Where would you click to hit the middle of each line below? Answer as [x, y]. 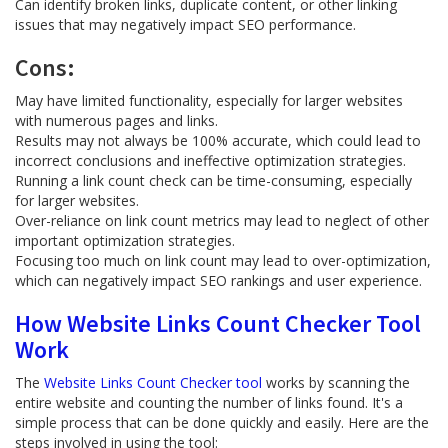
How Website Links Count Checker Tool [218, 323]
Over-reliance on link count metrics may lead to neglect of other [222, 220]
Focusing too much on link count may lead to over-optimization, [223, 260]
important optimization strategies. [125, 240]
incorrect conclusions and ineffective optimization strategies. [210, 160]
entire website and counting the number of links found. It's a [209, 402]
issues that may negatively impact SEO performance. [185, 24]
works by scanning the [336, 382]
